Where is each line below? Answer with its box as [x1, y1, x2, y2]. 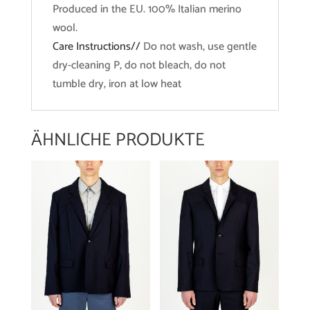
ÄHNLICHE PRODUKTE [30, 125, 205, 156]
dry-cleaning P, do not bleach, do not [52, 56, 226, 75]
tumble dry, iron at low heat [52, 75, 181, 94]
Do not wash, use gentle [143, 37, 257, 57]
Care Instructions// [52, 37, 143, 57]
